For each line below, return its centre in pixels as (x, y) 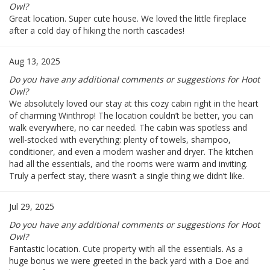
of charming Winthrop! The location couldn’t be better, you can (131, 116)
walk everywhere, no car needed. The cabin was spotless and (128, 128)
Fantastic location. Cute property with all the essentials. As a (126, 249)
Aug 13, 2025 (35, 61)
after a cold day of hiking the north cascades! (97, 31)
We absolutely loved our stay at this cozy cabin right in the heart (134, 104)
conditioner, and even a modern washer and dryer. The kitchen (131, 152)
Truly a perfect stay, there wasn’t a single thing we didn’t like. (127, 176)
